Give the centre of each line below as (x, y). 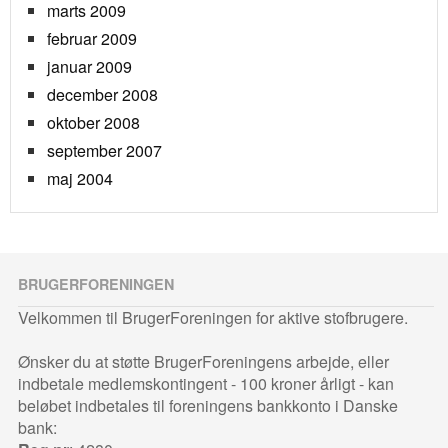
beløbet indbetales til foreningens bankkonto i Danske (208, 406)
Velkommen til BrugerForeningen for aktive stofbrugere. (213, 318)
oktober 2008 (93, 123)
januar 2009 (89, 67)
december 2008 (102, 95)
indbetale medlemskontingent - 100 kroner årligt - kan (206, 384)
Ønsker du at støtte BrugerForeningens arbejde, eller (204, 362)
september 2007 (104, 151)
